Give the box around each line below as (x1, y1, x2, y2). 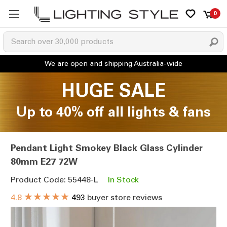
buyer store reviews (85, 193, 162, 203)
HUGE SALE (61, 79, 166, 101)
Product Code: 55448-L (11, 175, 98, 185)
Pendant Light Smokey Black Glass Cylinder (11, 142, 203, 154)
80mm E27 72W (11, 156, 78, 168)
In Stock (108, 175, 139, 185)
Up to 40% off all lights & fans (16, 103, 211, 120)
